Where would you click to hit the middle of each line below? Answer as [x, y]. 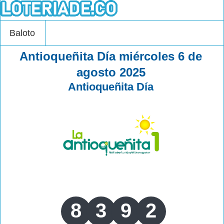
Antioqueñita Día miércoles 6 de [111, 56]
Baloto [22, 33]
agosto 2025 [111, 72]
